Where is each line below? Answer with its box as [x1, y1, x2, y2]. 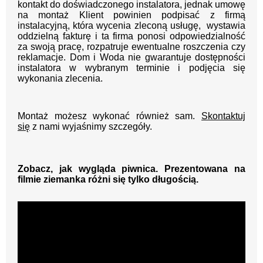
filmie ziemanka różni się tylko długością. [18, 174, 198, 184]
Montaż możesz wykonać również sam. [18, 110, 201, 121]
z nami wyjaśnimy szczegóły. [30, 121, 152, 131]
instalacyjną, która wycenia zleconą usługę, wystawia [18, 20, 245, 31]
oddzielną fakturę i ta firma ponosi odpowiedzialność [18, 31, 245, 41]
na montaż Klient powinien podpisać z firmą [18, 9, 245, 20]
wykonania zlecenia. [18, 73, 103, 83]
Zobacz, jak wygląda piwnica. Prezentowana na [18, 163, 245, 174]
